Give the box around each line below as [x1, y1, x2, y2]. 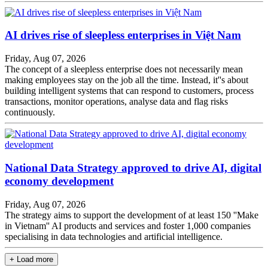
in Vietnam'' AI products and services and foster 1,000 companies [5, 220, 251, 231]
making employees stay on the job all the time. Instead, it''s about [5, 75, 248, 86]
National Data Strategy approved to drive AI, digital [5, 161, 261, 174]
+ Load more [10, 254, 53, 264]
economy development [5, 174, 114, 187]
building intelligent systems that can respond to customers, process [5, 86, 254, 96]
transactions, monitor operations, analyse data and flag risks [5, 96, 228, 107]
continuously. [5, 107, 55, 118]
